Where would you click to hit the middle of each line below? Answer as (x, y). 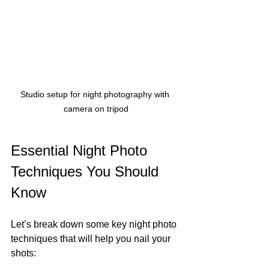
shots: (23, 253)
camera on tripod (96, 109)
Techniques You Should (87, 172)
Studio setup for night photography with (96, 95)
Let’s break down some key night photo (95, 225)
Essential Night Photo (81, 151)
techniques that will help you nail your (92, 239)
